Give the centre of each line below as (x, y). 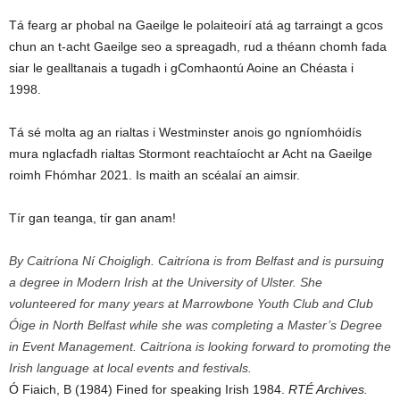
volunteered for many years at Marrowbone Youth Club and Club (191, 304)
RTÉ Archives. (328, 389)
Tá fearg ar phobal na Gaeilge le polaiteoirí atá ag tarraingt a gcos (196, 25)
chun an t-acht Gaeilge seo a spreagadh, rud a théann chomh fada (198, 46)
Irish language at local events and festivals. (130, 368)
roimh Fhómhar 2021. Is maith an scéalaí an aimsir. (156, 175)
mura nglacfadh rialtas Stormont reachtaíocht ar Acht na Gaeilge (191, 154)
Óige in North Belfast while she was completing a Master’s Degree (196, 325)
